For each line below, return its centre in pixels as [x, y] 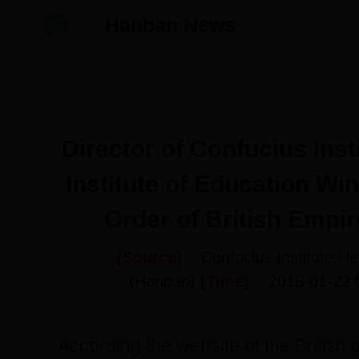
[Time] [234, 281]
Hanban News [170, 25]
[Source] [159, 257]
